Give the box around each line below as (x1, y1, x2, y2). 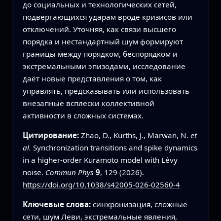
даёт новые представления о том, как (22, 73, 162, 83)
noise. (22, 167, 45, 177)
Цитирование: (22, 130, 81, 140)
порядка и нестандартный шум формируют (22, 36, 183, 46)
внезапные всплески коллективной (22, 98, 154, 108)
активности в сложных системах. (22, 110, 144, 120)
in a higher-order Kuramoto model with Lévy (22, 154, 178, 165)
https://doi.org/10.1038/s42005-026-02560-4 (22, 179, 180, 189)
